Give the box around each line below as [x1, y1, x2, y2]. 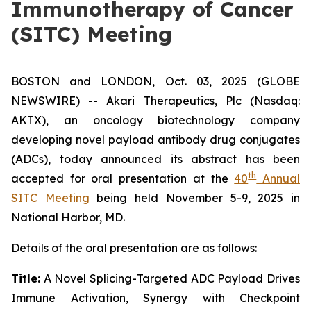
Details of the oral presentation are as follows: [11, 241, 257, 255]
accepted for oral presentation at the [11, 171, 235, 185]
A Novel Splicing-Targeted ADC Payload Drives [43, 271, 301, 285]
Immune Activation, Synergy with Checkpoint [11, 291, 300, 305]
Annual [256, 171, 301, 185]
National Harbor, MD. [11, 210, 125, 224]
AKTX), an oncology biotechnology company [11, 113, 300, 127]
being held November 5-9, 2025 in [89, 191, 301, 205]
